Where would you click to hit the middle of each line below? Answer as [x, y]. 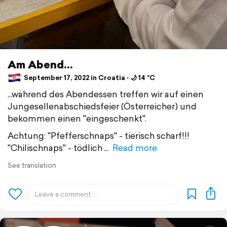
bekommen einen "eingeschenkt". [77, 118]
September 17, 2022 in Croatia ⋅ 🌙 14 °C [89, 78]
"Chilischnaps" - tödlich [55, 147]
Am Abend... [40, 64]
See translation [32, 165]
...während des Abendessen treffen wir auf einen [106, 94]
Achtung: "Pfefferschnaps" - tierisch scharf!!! [99, 135]
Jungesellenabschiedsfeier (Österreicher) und [102, 106]
